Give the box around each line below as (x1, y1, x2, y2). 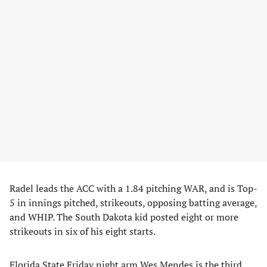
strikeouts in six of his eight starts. (10, 225, 157, 238)
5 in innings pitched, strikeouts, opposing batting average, (10, 196, 257, 209)
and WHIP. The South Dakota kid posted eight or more (10, 210, 238, 223)
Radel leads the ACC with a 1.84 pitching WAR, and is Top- (10, 182, 257, 195)
